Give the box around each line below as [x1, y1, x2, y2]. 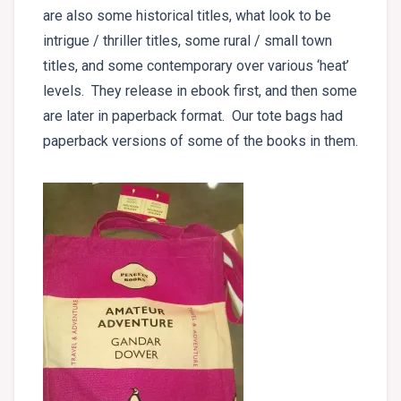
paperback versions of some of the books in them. [43, 132, 358, 150]
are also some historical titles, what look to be [43, 7, 331, 25]
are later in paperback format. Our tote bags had [43, 107, 343, 125]
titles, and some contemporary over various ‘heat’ [43, 57, 349, 75]
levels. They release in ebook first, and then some [43, 82, 357, 100]
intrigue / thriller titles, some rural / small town [43, 32, 332, 50]
